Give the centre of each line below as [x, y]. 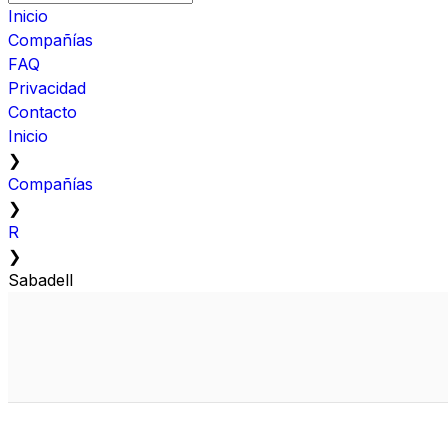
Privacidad [47, 87]
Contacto [42, 111]
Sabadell [40, 279]
